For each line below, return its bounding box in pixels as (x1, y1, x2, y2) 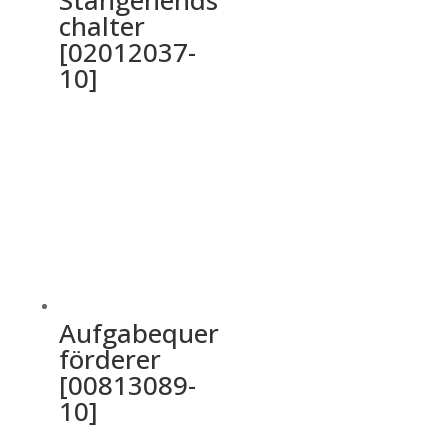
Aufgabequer (58, 314, 219, 351)
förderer (58, 340, 161, 377)
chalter (58, 7, 145, 44)
